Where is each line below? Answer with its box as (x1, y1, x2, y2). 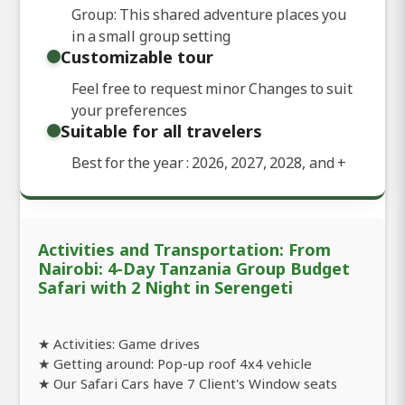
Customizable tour (61, 44, 213, 68)
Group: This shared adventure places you (71, 4, 346, 24)
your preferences (71, 99, 188, 120)
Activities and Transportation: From (38, 238, 331, 260)
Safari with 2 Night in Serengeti (38, 276, 293, 298)
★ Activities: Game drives (38, 334, 200, 353)
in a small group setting (71, 25, 231, 46)
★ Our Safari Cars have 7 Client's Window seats (38, 373, 337, 392)
